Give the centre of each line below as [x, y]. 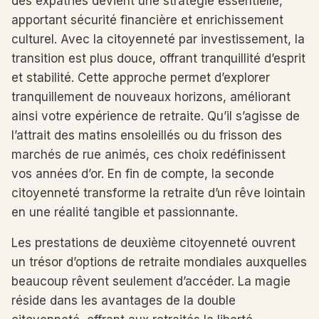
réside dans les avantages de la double [124, 300]
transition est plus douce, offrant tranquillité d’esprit [158, 58]
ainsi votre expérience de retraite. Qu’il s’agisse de [156, 116]
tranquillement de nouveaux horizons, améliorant [151, 97]
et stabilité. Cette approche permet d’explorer [141, 78]
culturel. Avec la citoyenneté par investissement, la [158, 39]
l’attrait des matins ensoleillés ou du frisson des [147, 135]
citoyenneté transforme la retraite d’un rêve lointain [158, 193]
